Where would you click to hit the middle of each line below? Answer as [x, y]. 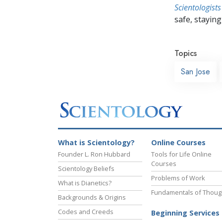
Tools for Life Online [181, 154]
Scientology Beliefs [86, 169]
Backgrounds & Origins [92, 197]
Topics [186, 53]
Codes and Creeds [86, 212]
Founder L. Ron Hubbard [94, 154]
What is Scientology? [96, 143]
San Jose [195, 71]
